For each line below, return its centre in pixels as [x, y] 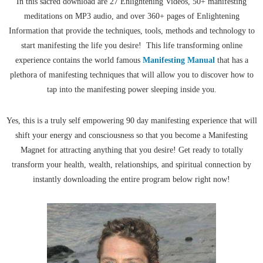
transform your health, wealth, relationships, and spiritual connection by [131, 165]
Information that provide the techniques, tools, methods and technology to [131, 31]
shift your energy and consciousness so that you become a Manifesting [131, 136]
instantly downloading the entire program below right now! [131, 180]
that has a [231, 60]
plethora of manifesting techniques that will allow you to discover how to [131, 75]
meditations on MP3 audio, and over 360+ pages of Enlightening [131, 16]
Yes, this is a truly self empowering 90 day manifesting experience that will [131, 121]
